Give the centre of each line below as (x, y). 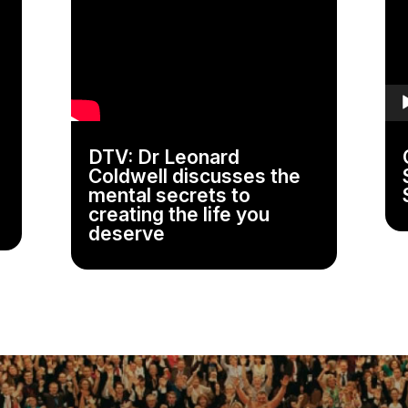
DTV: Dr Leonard (164, 158)
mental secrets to (170, 196)
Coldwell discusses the (195, 177)
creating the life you (179, 215)
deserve (127, 234)
